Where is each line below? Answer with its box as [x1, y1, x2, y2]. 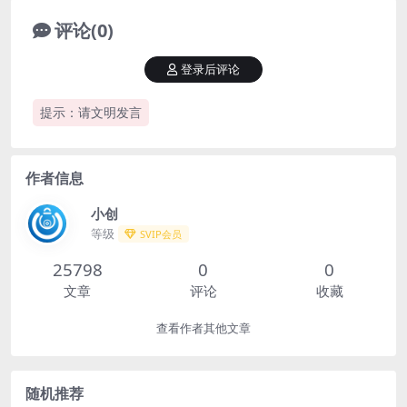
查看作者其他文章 [156, 322, 251, 336]
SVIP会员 [140, 226, 183, 241]
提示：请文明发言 [40, 104, 142, 122]
